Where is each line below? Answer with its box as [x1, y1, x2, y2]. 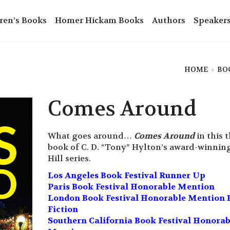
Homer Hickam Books [55, 15, 144, 26]
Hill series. [47, 153, 91, 164]
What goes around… [47, 130, 134, 141]
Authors [152, 15, 185, 26]
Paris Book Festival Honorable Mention [47, 181, 215, 192]
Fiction [47, 204, 78, 215]
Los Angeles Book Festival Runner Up [47, 170, 205, 181]
